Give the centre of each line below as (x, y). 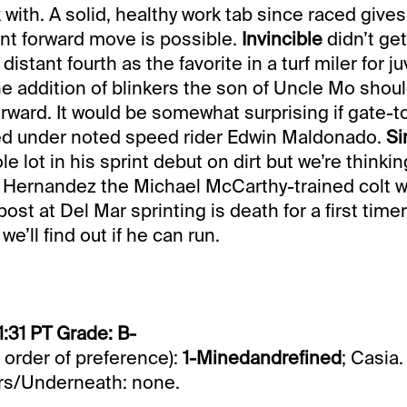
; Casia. (372, 358)
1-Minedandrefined (262, 358)
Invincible (282, 40)
